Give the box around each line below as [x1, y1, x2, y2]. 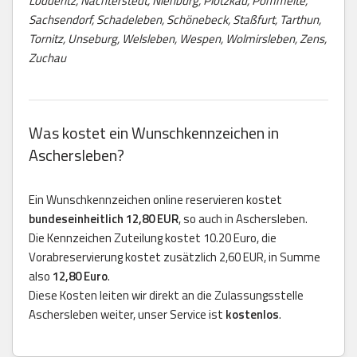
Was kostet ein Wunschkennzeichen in [29, 120, 279, 145]
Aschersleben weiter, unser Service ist [29, 304, 226, 324]
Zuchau [29, 48, 66, 67]
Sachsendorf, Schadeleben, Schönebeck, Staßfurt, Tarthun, [29, 10, 321, 29]
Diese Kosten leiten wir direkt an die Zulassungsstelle [29, 285, 304, 304]
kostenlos [226, 304, 279, 324]
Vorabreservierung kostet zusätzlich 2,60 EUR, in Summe [29, 247, 320, 266]
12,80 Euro [53, 266, 108, 285]
